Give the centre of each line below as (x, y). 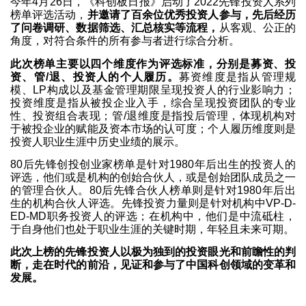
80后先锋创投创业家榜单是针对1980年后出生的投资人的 (153, 165)
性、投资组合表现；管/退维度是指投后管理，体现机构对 (153, 115)
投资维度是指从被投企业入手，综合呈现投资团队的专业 (153, 102)
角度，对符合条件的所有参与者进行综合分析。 (125, 41)
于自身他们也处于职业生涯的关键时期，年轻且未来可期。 (152, 229)
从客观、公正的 (258, 28)
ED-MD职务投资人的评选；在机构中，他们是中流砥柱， (153, 217)
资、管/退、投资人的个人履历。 (95, 76)
